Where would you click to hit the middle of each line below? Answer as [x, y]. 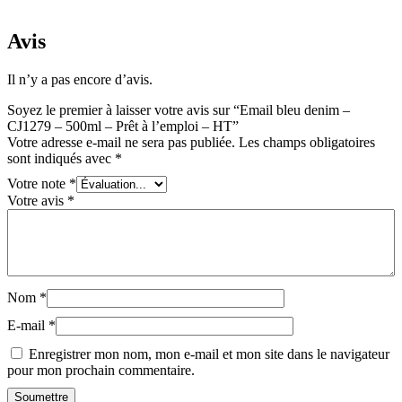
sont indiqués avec [61, 159]
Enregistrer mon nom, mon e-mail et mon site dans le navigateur [209, 354]
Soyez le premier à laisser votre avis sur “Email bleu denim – [179, 110]
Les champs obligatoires [307, 143]
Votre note [38, 184]
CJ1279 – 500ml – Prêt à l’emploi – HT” [123, 127]
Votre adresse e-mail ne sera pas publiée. [121, 143]
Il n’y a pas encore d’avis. [80, 80]
